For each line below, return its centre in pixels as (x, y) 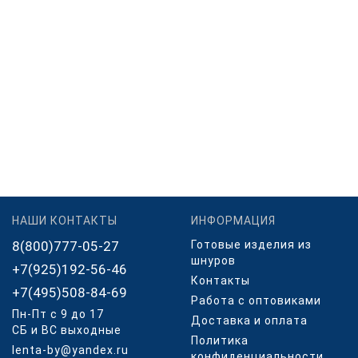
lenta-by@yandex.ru (70, 350)
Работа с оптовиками (256, 300)
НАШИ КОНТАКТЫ (65, 221)
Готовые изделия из (251, 245)
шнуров (213, 261)
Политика (220, 340)
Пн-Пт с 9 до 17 (58, 314)
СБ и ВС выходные (67, 330)
